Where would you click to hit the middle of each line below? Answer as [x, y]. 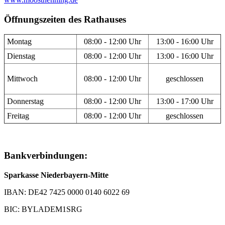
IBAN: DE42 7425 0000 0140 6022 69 [67, 192]
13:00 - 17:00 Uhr [185, 101]
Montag [19, 42]
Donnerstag [25, 101]
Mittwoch [22, 79]
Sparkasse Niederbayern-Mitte [56, 175]
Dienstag [21, 56]
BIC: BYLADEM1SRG [43, 209]
